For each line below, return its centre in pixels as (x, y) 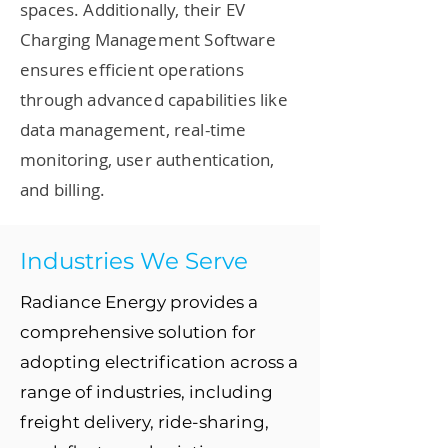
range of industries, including (146, 392)
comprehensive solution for (138, 332)
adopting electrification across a (159, 362)
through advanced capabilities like (154, 99)
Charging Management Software (148, 39)
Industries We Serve (134, 261)
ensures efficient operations (132, 69)
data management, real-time (133, 129)
